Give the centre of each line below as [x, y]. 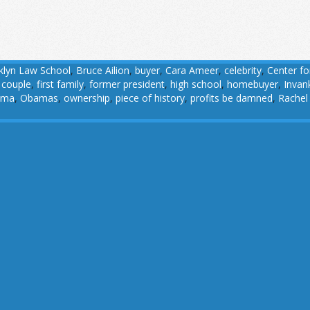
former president [127, 84]
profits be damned [231, 98]
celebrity [243, 70]
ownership [87, 98]
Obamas [39, 98]
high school [196, 84]
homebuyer [253, 84]
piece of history [150, 98]
